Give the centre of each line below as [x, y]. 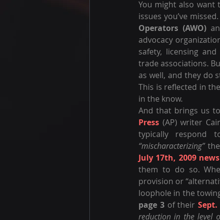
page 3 [151, 205]
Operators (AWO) [172, 28]
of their [181, 205]
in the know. [161, 99]
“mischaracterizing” [172, 146]
